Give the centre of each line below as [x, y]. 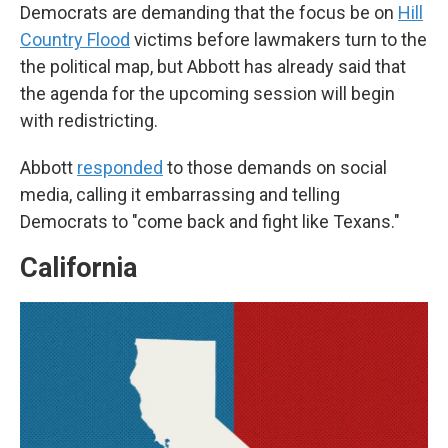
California [78, 268]
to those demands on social [275, 167]
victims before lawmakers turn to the [278, 39]
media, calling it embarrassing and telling [180, 194]
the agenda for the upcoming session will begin [207, 93]
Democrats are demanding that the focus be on [209, 12]
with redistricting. [89, 120]
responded [120, 167]
